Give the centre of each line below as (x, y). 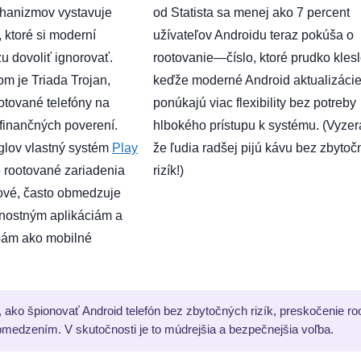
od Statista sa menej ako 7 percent (251, 12)
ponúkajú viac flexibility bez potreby (255, 102)
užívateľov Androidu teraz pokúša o (253, 35)
